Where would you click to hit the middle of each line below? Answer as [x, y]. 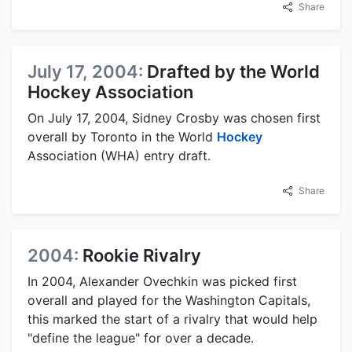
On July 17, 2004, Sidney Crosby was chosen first [174, 117]
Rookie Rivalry [142, 255]
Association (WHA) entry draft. [119, 155]
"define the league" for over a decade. [141, 337]
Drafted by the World [233, 71]
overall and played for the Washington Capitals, [169, 300]
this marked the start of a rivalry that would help [172, 319]
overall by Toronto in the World [122, 136]
